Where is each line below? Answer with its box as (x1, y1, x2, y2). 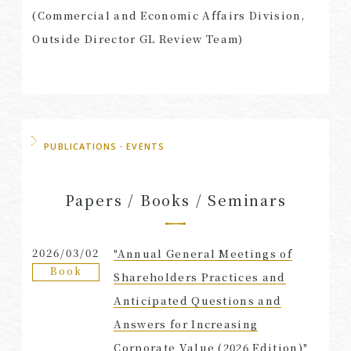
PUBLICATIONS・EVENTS (44, 140, 165, 153)
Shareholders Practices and (114, 269, 286, 284)
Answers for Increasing (114, 316, 259, 331)
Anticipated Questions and (114, 292, 282, 308)
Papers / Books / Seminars (64, 190, 287, 211)
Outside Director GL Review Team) (32, 31, 244, 46)
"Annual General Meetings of (114, 245, 293, 261)
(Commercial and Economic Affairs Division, (32, 7, 306, 23)
